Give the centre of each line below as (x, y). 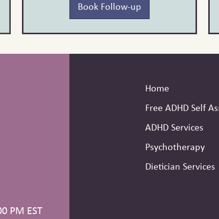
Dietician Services (180, 166)
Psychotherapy (175, 147)
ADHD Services (174, 127)
